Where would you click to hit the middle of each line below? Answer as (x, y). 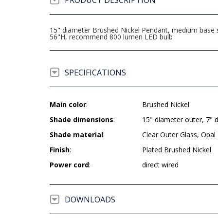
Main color (68, 104)
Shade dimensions (82, 119)
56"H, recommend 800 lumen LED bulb (111, 37)
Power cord (69, 165)
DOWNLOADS (90, 200)
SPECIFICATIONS (95, 73)
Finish (60, 150)
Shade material (76, 135)
